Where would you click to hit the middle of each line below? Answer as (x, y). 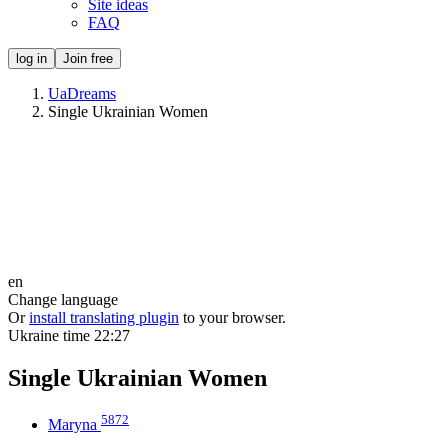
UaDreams (82, 93)
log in (31, 58)
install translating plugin (104, 317)
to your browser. (234, 317)
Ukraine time (51, 335)
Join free (88, 58)
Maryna (72, 425)
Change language (63, 299)
